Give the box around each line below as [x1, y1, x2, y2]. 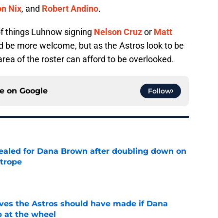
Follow [148, 87, 171, 96]
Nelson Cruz [94, 27, 142, 37]
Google [19, 86, 48, 96]
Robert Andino [42, 3, 98, 14]
